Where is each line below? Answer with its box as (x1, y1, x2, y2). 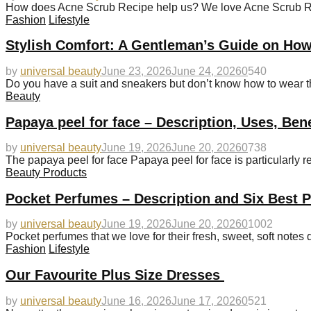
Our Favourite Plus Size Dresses (6, 267, 224, 283)
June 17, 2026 (171, 294, 242, 307)
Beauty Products (6, 167, 87, 179)
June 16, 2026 (101, 294, 171, 307)
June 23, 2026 (101, 65, 171, 77)
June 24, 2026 (171, 65, 242, 77)
